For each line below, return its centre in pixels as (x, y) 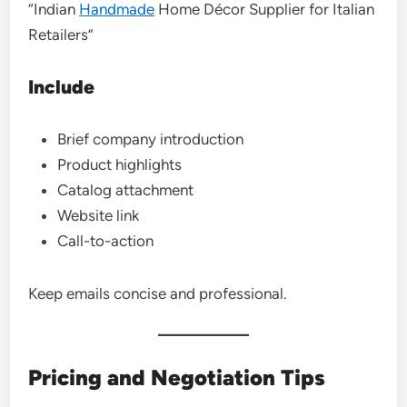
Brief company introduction (151, 139)
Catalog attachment (126, 190)
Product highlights (120, 164)
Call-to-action (106, 241)
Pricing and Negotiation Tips (177, 377)
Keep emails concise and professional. (158, 293)
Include (62, 87)
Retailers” (61, 35)
